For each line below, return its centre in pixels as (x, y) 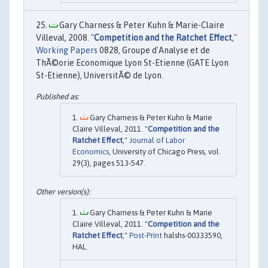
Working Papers (67, 50)
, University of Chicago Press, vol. (165, 152)
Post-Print (146, 235)
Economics (91, 152)
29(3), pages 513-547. (109, 163)
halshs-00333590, (192, 235)
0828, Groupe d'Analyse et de (154, 50)
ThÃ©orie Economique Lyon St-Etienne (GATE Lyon (132, 63)
